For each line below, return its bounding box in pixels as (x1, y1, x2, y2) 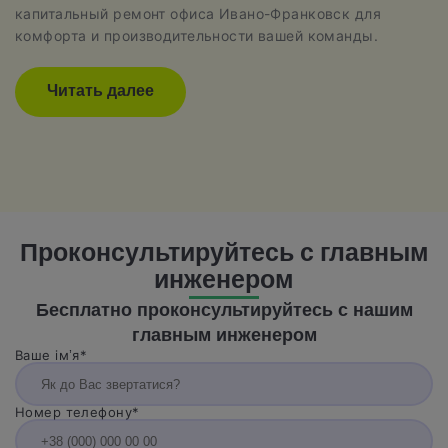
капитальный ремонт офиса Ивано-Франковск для (15, 5, 382, 23)
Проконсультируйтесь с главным (19, 235, 429, 276)
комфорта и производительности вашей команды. (15, 27, 379, 45)
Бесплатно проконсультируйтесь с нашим (35, 297, 413, 327)
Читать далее (47, 79, 154, 106)
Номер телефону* (15, 404, 140, 421)
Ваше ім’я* (15, 347, 88, 364)
